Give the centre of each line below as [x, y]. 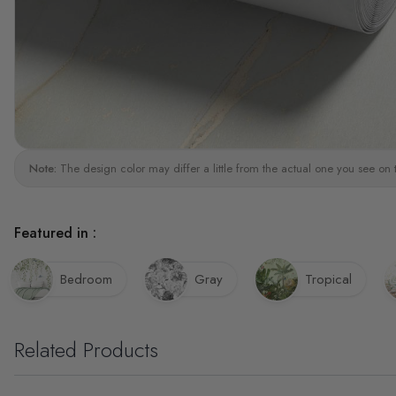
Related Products [86, 349]
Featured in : [55, 232]
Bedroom [86, 280]
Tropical [328, 280]
